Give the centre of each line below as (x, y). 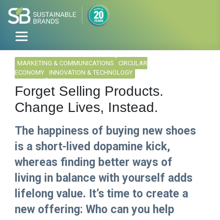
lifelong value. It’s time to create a (101, 194)
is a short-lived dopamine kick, (93, 147)
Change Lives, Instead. (86, 108)
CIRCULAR (133, 63)
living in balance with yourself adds (104, 178)
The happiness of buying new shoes (105, 131)
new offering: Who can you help (95, 210)
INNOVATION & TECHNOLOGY (91, 73)
